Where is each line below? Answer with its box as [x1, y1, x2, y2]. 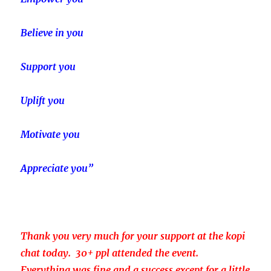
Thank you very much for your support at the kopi [21, 229, 246, 242]
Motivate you [21, 128, 80, 140]
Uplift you [21, 94, 65, 106]
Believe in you [21, 26, 84, 39]
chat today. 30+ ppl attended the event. [21, 246, 199, 259]
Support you [21, 60, 76, 73]
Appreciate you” [21, 162, 94, 174]
